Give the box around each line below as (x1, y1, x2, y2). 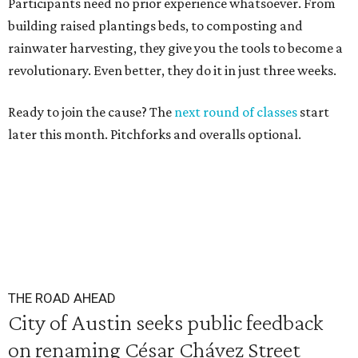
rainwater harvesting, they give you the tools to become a (8, 40, 343, 56)
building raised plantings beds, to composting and (8, 18, 303, 34)
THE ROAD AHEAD (8, 290, 116, 306)
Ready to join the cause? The (8, 104, 174, 120)
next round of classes (174, 104, 297, 120)
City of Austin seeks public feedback (8, 309, 324, 335)
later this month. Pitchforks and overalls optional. (8, 126, 301, 142)
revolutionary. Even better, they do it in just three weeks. (8, 62, 336, 78)
